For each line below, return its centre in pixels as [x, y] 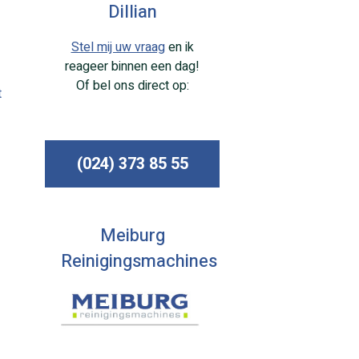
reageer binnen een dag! [132, 67]
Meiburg [132, 236]
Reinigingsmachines [139, 262]
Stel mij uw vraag [118, 48]
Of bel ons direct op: [132, 86]
